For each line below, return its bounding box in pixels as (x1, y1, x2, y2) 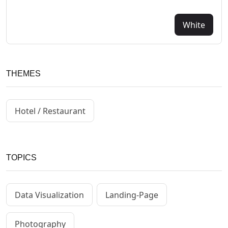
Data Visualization (15, 189, 84, 201)
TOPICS (6, 153, 37, 162)
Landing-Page (105, 189, 158, 201)
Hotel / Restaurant (15, 105, 85, 117)
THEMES (6, 69, 41, 78)
